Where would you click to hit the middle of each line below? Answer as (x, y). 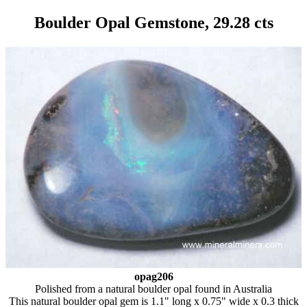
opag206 (153, 276)
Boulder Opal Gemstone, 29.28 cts (153, 22)
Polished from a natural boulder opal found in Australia (153, 288)
